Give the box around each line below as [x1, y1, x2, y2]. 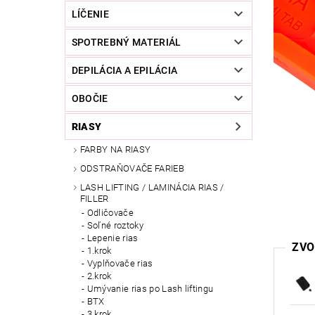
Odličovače [86, 207, 134, 219]
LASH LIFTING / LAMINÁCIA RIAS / [79, 181, 224, 193]
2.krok [86, 271, 112, 282]
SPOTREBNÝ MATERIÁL [71, 37, 181, 49]
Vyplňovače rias [86, 258, 153, 269]
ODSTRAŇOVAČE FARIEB [79, 162, 184, 174]
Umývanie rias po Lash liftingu [86, 283, 214, 295]
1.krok [86, 245, 112, 257]
